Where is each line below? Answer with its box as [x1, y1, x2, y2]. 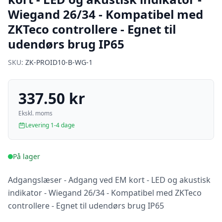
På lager [13, 152, 40, 161]
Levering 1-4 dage [25, 121, 75, 129]
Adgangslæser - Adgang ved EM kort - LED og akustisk [8, 174, 211, 185]
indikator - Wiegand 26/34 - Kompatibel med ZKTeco [8, 187, 202, 198]
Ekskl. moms [18, 109, 53, 117]
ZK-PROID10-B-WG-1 [25, 57, 93, 67]
